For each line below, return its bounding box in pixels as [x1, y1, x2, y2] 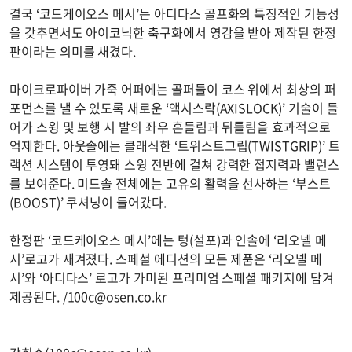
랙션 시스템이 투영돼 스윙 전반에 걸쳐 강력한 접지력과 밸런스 [9, 154, 339, 174]
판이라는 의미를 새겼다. [9, 41, 137, 60]
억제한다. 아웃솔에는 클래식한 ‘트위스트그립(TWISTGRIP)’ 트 [9, 135, 340, 155]
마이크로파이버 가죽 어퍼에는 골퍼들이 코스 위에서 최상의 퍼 [9, 79, 336, 98]
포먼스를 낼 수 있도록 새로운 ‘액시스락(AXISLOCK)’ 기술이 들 [9, 97, 339, 117]
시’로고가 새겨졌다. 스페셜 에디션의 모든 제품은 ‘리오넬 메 [9, 248, 322, 268]
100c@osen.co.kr [67, 286, 167, 306]
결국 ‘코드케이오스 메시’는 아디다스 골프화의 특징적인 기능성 [9, 3, 339, 23]
